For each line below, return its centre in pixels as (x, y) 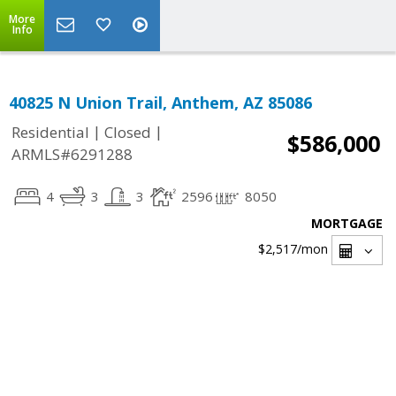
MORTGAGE (347, 223)
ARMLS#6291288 (72, 155)
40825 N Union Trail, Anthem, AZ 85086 (160, 103)
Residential (50, 133)
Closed (128, 133)
